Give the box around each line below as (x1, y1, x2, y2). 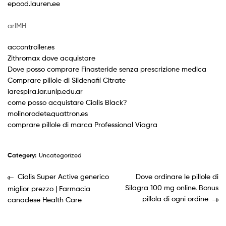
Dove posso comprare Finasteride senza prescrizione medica (8, 65, 206, 73)
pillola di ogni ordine (142, 194, 209, 203)
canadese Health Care (8, 195, 82, 204)
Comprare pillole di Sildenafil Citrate (8, 76, 126, 84)
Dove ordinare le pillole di (136, 172, 218, 181)
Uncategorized (39, 151, 82, 159)
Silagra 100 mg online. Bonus (125, 183, 218, 192)
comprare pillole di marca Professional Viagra (8, 120, 157, 129)
